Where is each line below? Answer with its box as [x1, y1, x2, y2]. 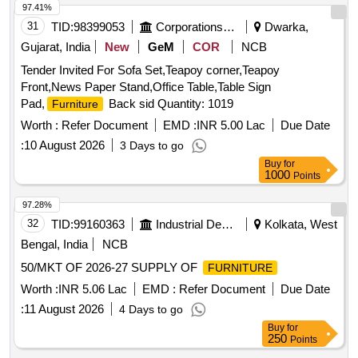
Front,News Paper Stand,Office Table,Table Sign [21, 80, 271, 94]
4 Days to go [119, 303, 183, 316]
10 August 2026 [24, 138, 105, 153]
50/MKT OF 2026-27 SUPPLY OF [21, 261, 201, 275]
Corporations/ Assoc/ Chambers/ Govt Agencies [223, 20, 235, 34]
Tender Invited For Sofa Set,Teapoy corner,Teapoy [21, 63, 280, 78]
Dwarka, [261, 20, 308, 34]
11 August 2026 [24, 302, 104, 316]
